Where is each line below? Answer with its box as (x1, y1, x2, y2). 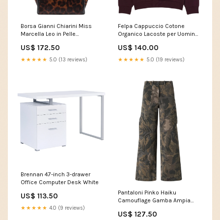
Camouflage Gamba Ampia (118, 196, 191, 204)
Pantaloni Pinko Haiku (118, 189, 176, 196)
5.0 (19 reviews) (145, 56, 185, 63)
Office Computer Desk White (21, 178, 99, 186)
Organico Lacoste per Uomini (118, 30, 196, 37)
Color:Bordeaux (118, 38, 159, 45)
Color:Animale (21, 38, 58, 45)
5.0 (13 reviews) (48, 56, 87, 63)
